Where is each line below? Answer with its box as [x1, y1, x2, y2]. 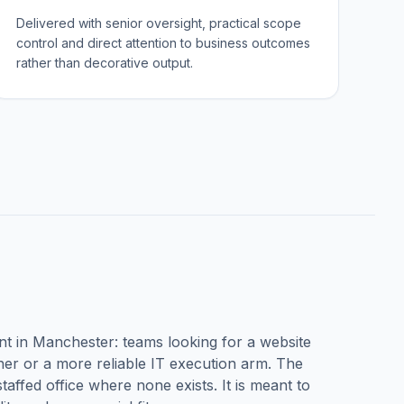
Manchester [32, 333, 115, 351]
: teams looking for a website [115, 333, 311, 351]
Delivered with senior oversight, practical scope [16, 15, 302, 31]
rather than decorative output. [16, 55, 194, 70]
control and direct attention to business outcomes [16, 35, 311, 50]
